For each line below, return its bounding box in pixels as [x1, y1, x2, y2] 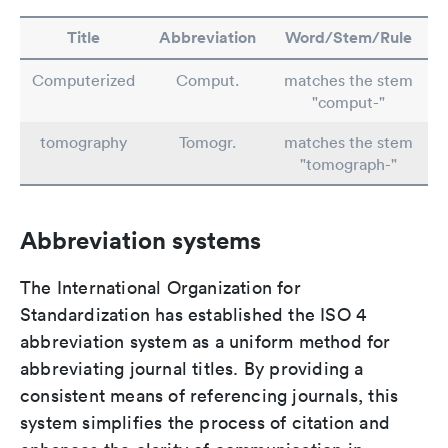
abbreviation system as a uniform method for [20, 330, 391, 353]
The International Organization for [20, 276, 301, 299]
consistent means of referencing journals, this [20, 384, 399, 407]
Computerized [32, 70, 135, 90]
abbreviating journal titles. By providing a [20, 357, 364, 380]
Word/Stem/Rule [284, 27, 412, 48]
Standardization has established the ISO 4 [20, 303, 367, 326]
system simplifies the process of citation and [20, 411, 391, 434]
